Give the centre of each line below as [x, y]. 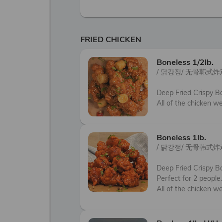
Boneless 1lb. [181, 137]
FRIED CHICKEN [111, 39]
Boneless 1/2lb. [185, 62]
